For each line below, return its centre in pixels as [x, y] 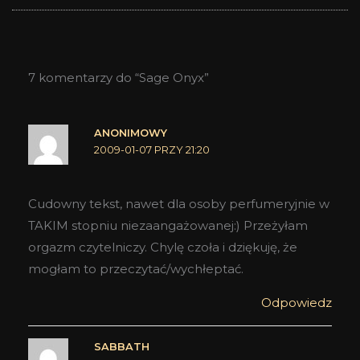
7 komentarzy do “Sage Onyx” [119, 77]
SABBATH [121, 347]
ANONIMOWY [130, 133]
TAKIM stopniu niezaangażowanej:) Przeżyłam [168, 226]
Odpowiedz [297, 303]
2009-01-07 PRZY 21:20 [151, 149]
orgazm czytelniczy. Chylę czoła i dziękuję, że [163, 247]
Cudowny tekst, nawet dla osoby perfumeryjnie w [179, 204]
